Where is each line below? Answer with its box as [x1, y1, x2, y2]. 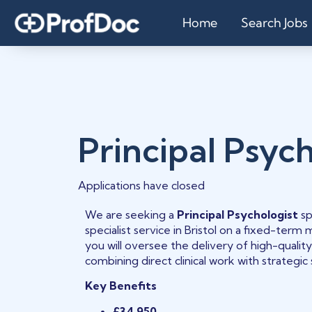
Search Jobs [241, 15, 308, 31]
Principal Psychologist [177, 208, 299, 221]
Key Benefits [85, 279, 157, 293]
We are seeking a [85, 208, 178, 221]
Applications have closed [78, 178, 205, 192]
